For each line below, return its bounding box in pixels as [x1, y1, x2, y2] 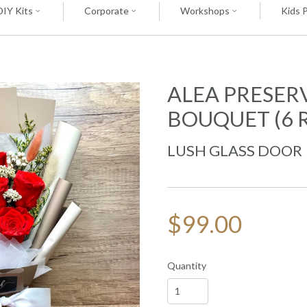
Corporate [84, 5, 131, 16]
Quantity [167, 259, 206, 271]
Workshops [180, 5, 232, 16]
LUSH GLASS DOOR [167, 141, 302, 160]
